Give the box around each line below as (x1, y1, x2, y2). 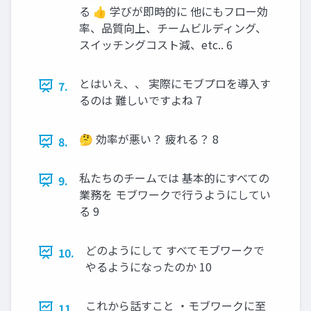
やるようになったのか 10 (85, 258, 212, 275)
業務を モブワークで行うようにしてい (79, 185, 271, 203)
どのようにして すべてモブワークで (85, 241, 264, 258)
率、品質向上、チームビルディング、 (79, 19, 267, 36)
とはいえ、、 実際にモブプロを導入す (79, 74, 271, 92)
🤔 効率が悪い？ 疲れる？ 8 (79, 130, 219, 147)
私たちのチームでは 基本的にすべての (79, 169, 269, 186)
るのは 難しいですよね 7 (79, 91, 202, 108)
